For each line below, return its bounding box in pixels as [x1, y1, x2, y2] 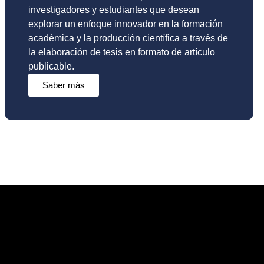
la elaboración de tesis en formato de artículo [28, 47, 215, 58]
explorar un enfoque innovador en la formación [28, 19, 223, 29]
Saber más [42, 80, 85, 91]
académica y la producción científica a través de [28, 33, 228, 44]
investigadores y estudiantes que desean [28, 5, 199, 15]
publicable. [28, 61, 74, 72]
